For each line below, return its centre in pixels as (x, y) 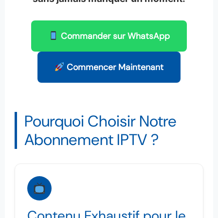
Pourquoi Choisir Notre (100, 121)
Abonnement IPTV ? (91, 139)
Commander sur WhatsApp (114, 36)
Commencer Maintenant (114, 67)
